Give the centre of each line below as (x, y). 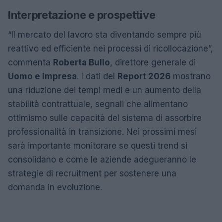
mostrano (191, 76)
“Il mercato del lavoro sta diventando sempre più (105, 35)
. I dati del (97, 76)
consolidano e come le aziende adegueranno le (102, 160)
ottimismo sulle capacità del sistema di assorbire (105, 118)
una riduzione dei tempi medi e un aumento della (105, 90)
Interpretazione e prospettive (82, 15)
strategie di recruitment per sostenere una (92, 173)
